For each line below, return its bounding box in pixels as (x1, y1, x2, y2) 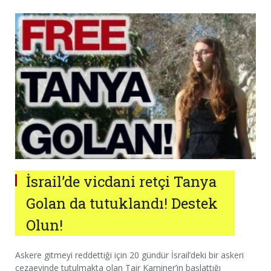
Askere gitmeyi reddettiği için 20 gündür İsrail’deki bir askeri (15, 249, 244, 261)
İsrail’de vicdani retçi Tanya (26, 172, 217, 192)
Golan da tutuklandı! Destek (26, 194, 218, 214)
